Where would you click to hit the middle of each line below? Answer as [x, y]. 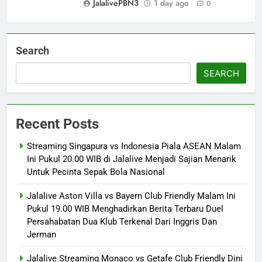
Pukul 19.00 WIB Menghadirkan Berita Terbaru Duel [125, 208]
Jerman [42, 234]
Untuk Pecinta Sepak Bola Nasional [96, 172]
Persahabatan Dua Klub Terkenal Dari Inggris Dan [122, 221]
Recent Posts [57, 124]
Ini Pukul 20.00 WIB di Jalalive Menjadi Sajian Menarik [132, 159]
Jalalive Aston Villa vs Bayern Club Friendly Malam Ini [131, 196]
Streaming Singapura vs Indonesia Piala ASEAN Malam [134, 146]
